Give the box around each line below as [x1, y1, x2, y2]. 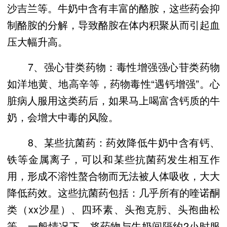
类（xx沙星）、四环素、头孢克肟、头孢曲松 [7, 201, 220, 216]
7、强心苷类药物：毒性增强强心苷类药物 [7, 59, 220, 74]
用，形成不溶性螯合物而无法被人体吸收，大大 [7, 168, 220, 183]
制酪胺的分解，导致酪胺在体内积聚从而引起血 [7, 17, 220, 32]
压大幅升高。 [7, 34, 68, 49]
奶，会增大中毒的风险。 [7, 109, 119, 125]
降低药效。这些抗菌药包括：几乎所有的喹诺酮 [7, 184, 220, 200]
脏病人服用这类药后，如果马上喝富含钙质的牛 [7, 93, 220, 108]
